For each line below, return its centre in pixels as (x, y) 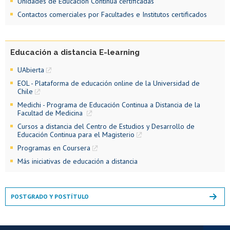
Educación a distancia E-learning (75, 52)
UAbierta (31, 70)
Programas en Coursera (54, 148)
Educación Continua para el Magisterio (76, 135)
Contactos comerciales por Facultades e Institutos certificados (112, 14)
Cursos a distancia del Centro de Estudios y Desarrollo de (106, 127)
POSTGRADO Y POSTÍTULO (50, 197)
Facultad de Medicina (51, 113)
